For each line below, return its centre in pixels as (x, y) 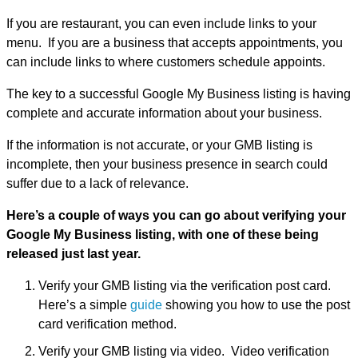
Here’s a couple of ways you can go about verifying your (176, 216)
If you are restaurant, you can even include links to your (161, 24)
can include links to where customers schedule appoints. (166, 62)
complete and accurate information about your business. (164, 113)
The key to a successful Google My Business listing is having (179, 94)
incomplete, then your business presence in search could (167, 165)
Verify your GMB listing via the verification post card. (186, 286)
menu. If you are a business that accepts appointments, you (175, 43)
